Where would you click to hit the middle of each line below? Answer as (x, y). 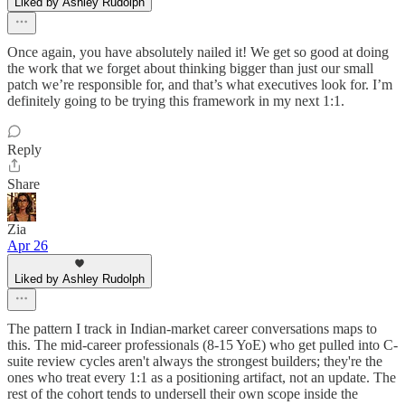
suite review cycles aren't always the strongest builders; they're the (195, 361)
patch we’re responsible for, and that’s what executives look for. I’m (200, 84)
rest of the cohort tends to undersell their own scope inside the (183, 393)
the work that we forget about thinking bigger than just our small (190, 68)
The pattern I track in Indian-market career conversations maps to (192, 328)
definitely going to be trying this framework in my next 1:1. (176, 100)
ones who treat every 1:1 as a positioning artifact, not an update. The (202, 377)
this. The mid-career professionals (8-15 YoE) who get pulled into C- (202, 344)
